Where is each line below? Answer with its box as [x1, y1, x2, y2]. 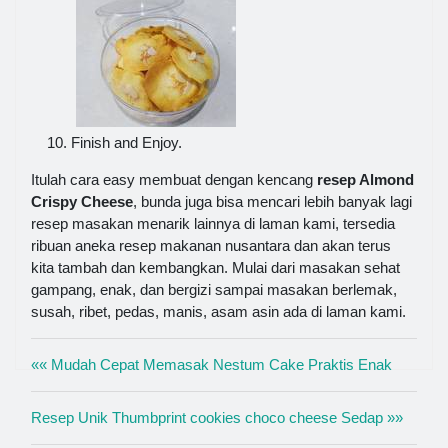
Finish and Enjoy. [71, 133, 182, 151]
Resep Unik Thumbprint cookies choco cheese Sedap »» [31, 408, 403, 426]
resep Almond [317, 170, 414, 188]
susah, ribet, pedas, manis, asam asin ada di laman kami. [31, 302, 406, 320]
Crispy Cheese [31, 192, 133, 210]
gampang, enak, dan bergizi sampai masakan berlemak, [31, 280, 397, 298]
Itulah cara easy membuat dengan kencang [31, 170, 317, 188]
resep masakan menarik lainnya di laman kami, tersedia [31, 214, 395, 232]
